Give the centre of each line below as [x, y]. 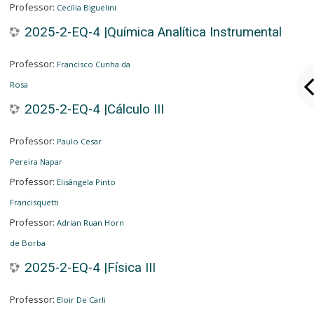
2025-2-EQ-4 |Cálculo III [94, 110]
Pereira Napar [36, 162]
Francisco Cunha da [93, 64]
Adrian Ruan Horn [90, 223]
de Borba [27, 243]
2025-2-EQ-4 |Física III [90, 268]
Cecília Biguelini [86, 8]
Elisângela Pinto [86, 182]
